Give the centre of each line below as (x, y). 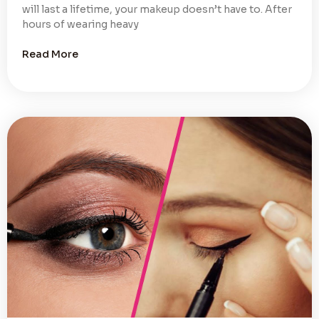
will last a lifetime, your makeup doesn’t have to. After (157, 9)
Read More (50, 54)
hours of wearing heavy (80, 24)
